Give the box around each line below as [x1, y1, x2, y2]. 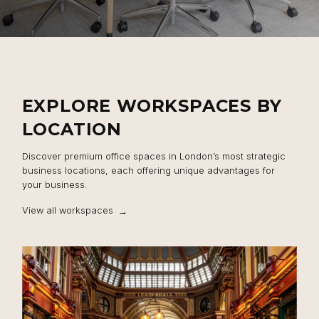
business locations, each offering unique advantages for [21, 165, 275, 176]
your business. [21, 179, 88, 190]
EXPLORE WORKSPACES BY [21, 95, 282, 116]
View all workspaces [21, 205, 113, 216]
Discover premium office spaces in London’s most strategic [21, 151, 286, 162]
